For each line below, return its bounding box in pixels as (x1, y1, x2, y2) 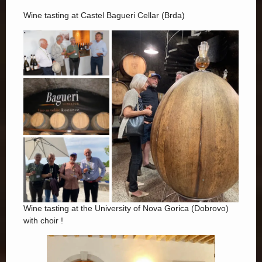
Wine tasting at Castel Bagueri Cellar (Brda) (23, 11, 185, 20)
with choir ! (23, 215, 63, 225)
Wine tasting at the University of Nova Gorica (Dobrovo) (23, 203, 229, 213)
